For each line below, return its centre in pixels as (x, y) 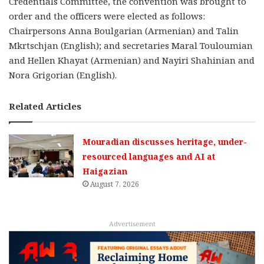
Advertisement (132, 223)
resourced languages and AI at (149, 156)
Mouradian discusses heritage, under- (165, 141)
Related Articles (45, 106)
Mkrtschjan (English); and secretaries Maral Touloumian (131, 45)
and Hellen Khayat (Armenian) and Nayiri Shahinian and (132, 60)
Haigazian (105, 171)
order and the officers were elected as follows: (107, 16)
